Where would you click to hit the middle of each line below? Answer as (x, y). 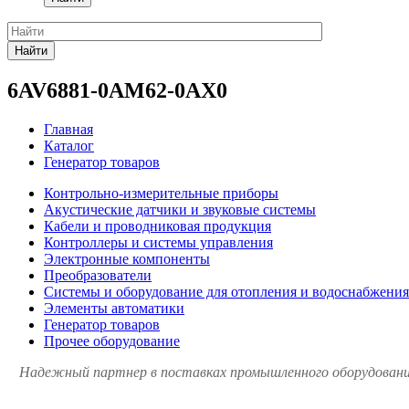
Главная (68, 129)
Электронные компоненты (127, 258)
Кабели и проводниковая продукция (157, 225)
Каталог (69, 145)
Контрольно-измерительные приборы (161, 193)
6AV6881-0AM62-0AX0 (117, 90)
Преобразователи (98, 275)
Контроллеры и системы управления (158, 242)
